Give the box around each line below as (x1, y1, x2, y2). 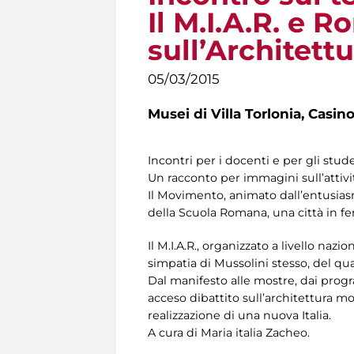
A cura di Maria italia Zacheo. (148, 326, 310, 341)
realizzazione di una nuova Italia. (148, 308, 331, 323)
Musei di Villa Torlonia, (148, 106, 308, 122)
